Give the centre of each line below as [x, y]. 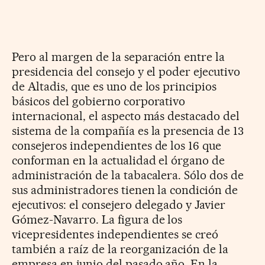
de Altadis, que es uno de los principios [114, 86]
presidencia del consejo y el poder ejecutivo [126, 71]
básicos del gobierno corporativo [99, 101]
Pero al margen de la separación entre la [119, 56]
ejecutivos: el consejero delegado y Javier [119, 204]
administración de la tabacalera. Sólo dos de [128, 175]
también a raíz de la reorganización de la [120, 249]
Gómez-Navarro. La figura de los [97, 219]
